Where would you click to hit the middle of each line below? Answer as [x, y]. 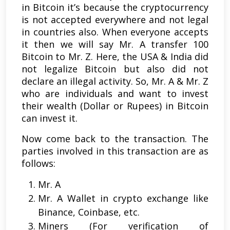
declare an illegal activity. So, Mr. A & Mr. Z [115, 81]
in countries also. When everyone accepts [115, 32]
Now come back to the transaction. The [115, 139]
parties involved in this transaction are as [115, 151]
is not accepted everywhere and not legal [115, 20]
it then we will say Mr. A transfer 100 [115, 44]
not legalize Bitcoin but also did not [115, 69]
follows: [39, 164]
